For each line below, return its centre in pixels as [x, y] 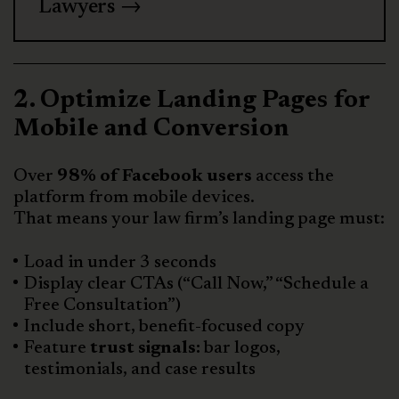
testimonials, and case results [140, 369]
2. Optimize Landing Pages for [191, 100]
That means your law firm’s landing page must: [199, 219]
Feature [57, 348]
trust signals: [145, 348]
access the [293, 176]
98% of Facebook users [155, 176]
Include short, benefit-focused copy [164, 326]
